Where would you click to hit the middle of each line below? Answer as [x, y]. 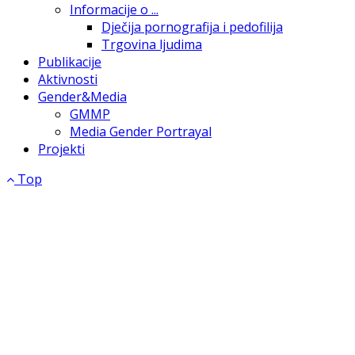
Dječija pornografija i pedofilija [192, 27]
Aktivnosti [68, 80]
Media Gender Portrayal [141, 132]
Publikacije [70, 62]
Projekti [61, 149]
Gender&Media [82, 97]
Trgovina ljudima [152, 45]
